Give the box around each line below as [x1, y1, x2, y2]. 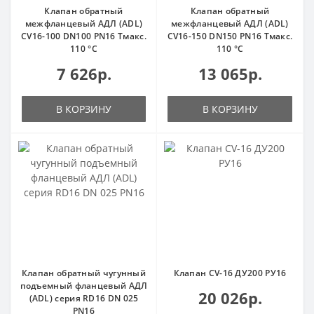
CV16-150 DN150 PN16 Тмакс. [167, 30, 293, 42]
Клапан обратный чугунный [21, 267, 146, 279]
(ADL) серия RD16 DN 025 [29, 292, 139, 304]
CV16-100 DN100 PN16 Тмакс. [21, 30, 146, 42]
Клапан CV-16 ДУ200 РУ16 [173, 267, 287, 279]
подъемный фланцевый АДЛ [20, 280, 148, 292]
